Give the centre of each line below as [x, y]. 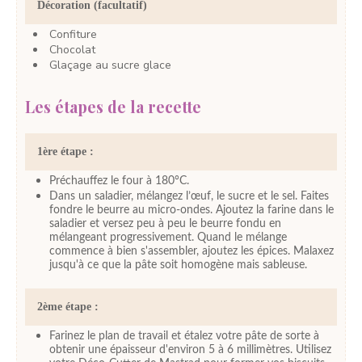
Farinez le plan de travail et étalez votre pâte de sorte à [184, 337]
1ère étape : [65, 152]
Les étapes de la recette [113, 107]
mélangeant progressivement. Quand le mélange [168, 238]
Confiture [73, 34]
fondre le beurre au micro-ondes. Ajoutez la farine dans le [192, 210]
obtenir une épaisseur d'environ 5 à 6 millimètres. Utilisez [190, 350]
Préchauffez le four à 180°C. [119, 181]
